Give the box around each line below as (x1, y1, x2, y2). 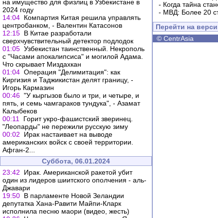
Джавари (2, 184, 30, 192)
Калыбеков (2, 107, 37, 115)
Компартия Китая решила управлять (24, 14, 141, 21)
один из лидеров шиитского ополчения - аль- (2, 176, 146, 184)
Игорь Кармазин (2, 84, 54, 91)
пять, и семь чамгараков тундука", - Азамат (2, 99, 140, 107)
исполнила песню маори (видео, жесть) (2, 207, 129, 215)
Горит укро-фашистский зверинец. (23, 115, 133, 123)
